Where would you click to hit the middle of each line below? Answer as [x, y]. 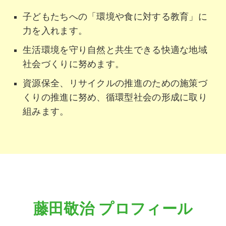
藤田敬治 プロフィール [113, 208]
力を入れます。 [55, 31]
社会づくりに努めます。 [74, 64]
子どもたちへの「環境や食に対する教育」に [115, 16]
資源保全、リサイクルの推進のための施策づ [115, 83]
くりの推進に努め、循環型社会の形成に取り [115, 97]
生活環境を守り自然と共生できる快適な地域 [115, 50]
